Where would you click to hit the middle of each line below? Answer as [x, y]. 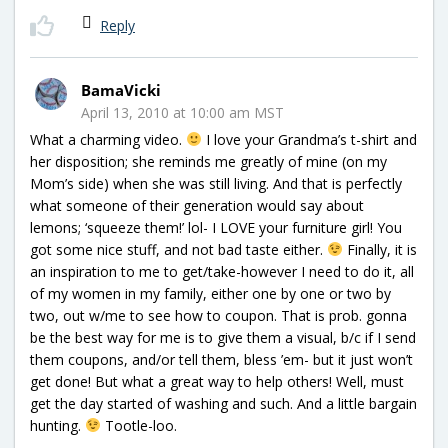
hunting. [57, 425]
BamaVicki [121, 89]
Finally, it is [379, 249]
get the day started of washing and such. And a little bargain [223, 403]
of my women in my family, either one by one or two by [210, 293]
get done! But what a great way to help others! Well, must [217, 381]
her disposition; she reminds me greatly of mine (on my [208, 161]
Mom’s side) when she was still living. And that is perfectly [216, 183]
